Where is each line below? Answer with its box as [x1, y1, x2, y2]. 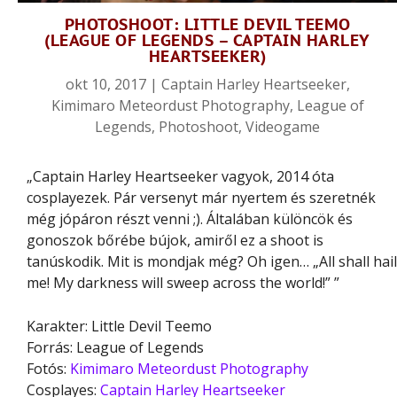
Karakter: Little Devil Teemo [27, 316, 212, 337]
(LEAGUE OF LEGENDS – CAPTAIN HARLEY [44, 29, 370, 51]
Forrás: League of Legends [27, 338, 204, 358]
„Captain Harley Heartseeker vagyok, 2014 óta [27, 166, 334, 186]
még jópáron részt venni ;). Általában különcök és [27, 208, 353, 229]
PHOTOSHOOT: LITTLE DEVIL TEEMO [64, 13, 351, 35]
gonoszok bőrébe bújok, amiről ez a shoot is [27, 230, 323, 250]
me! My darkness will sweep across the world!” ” [27, 272, 339, 292]
